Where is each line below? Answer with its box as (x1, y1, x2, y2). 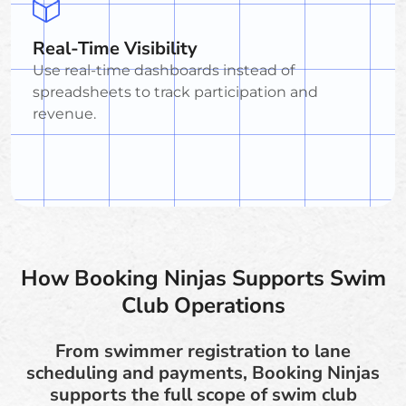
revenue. (33, 104, 96, 122)
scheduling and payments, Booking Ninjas (26, 360, 380, 385)
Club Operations (121, 290, 285, 320)
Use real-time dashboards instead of (33, 61, 295, 79)
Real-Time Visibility (33, 35, 198, 61)
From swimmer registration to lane (55, 338, 351, 363)
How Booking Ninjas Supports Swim (20, 263, 386, 293)
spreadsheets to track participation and (33, 82, 318, 101)
